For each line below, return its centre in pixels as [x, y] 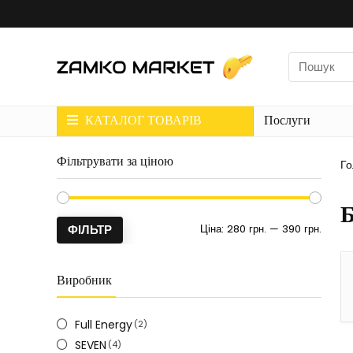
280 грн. [247, 229]
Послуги [287, 120]
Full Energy [103, 325]
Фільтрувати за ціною [115, 161]
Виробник [84, 280]
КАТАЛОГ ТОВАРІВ [142, 120]
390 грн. [302, 229]
